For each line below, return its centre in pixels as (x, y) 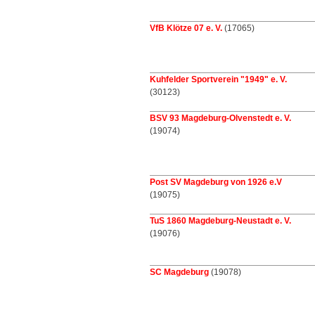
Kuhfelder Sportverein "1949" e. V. (218, 79)
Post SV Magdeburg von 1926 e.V (216, 182)
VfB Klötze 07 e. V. (186, 28)
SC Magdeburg (179, 272)
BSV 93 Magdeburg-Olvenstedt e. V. (220, 118)
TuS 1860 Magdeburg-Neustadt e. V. (220, 221)
